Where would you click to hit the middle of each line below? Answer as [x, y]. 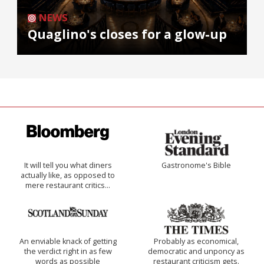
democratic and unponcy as [196, 252]
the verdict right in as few [68, 252]
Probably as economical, [196, 242]
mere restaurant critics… [68, 186]
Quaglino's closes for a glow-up [127, 34]
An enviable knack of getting [68, 242]
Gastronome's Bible [196, 166]
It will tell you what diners [68, 166]
